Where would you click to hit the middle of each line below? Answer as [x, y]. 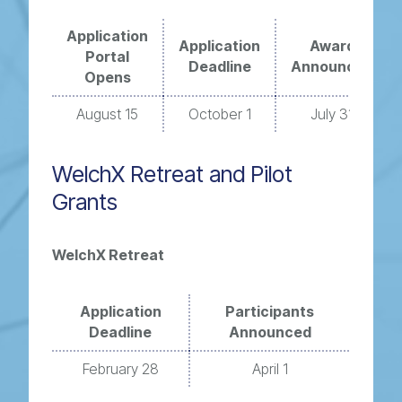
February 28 [120, 369]
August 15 [108, 114]
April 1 [270, 369]
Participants [270, 311]
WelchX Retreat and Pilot [173, 174]
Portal [108, 57]
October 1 [219, 114]
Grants [85, 202]
